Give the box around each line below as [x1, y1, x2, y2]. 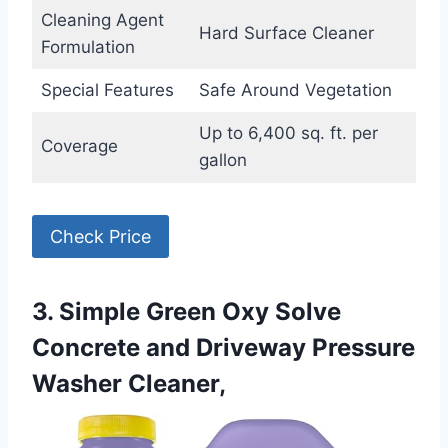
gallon [198, 150, 247, 171]
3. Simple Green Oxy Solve [32, 296, 341, 326]
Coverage [40, 136, 118, 157]
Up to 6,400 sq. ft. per [198, 123, 378, 144]
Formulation [40, 37, 135, 58]
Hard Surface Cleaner [198, 23, 374, 44]
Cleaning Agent [40, 10, 164, 31]
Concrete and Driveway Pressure [32, 332, 415, 362]
